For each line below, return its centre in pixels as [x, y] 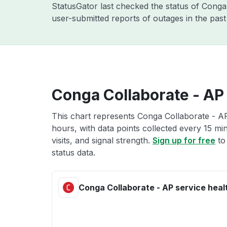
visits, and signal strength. [102, 140]
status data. [73, 153]
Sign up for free [184, 140]
